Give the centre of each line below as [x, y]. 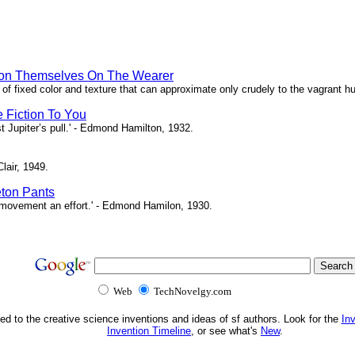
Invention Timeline [149, 331]
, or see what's [226, 331]
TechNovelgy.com [192, 292]
